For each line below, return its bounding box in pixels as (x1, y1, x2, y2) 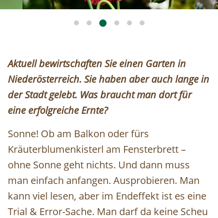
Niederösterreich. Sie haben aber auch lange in (8, 73, 209, 86)
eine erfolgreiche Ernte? (8, 104, 108, 117)
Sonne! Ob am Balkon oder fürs (8, 127, 149, 141)
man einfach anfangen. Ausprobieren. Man (8, 174, 200, 187)
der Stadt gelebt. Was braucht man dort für (8, 88, 192, 102)
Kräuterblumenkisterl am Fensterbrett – (8, 143, 186, 156)
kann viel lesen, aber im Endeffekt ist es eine (8, 189, 206, 203)
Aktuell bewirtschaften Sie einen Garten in (8, 57, 186, 71)
